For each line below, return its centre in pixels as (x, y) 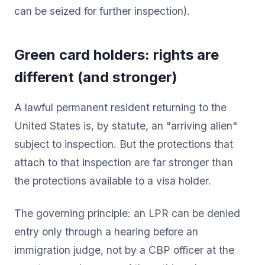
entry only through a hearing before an (106, 231)
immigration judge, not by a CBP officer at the (124, 250)
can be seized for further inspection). (102, 11)
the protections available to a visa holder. (113, 180)
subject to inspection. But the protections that (124, 144)
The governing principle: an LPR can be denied (127, 213)
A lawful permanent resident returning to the (120, 107)
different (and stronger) (96, 77)
